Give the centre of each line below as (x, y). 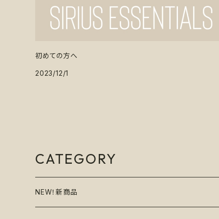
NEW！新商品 (56, 192)
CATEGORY (76, 159)
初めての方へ (56, 56)
